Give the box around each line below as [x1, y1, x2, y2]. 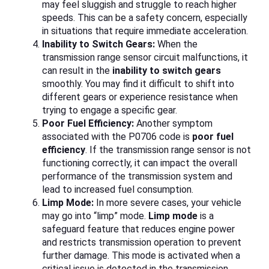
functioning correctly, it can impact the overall [42, 157, 237, 169]
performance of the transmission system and [42, 170, 232, 182]
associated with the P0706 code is [42, 130, 192, 142]
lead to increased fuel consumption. [42, 183, 193, 195]
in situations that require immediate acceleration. [42, 25, 248, 37]
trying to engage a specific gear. [42, 104, 177, 116]
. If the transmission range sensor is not [85, 144, 251, 156]
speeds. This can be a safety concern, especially [42, 11, 247, 23]
